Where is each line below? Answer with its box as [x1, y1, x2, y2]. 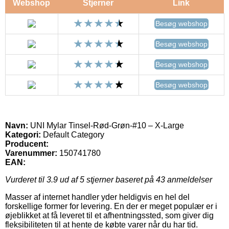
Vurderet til [5, 175, 47, 184]
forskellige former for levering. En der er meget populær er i [5, 201, 217, 211]
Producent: [5, 139, 49, 148]
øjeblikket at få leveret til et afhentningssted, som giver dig [5, 211, 214, 220]
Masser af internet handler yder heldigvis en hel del [5, 192, 190, 201]
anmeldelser [165, 175, 212, 184]
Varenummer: [5, 148, 57, 157]
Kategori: [5, 130, 41, 139]
